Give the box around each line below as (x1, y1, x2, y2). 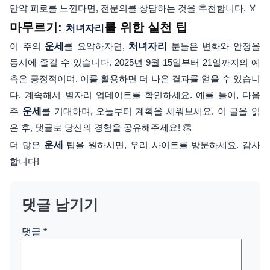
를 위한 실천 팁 (104, 20, 187, 34)
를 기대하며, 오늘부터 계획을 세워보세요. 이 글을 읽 (41, 106, 260, 117)
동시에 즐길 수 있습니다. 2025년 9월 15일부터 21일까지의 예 (10, 57, 260, 68)
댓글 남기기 (22, 196, 98, 213)
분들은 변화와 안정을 (167, 41, 261, 52)
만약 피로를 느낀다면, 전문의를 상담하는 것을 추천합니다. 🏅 (10, 3, 257, 14)
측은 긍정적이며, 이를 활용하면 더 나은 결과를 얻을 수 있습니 (10, 74, 260, 84)
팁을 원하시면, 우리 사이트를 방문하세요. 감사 (63, 140, 260, 151)
